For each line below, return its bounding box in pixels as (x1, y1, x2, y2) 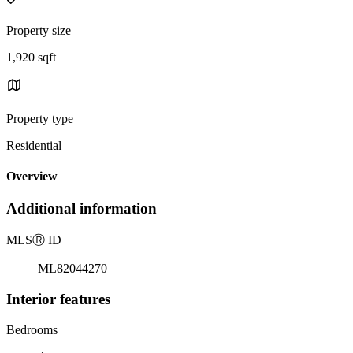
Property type (6, 111, 73, 125)
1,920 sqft (6, 50, 56, 64)
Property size (6, 23, 71, 37)
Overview (6, 169, 58, 184)
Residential (6, 138, 61, 152)
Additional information (6, 200, 157, 217)
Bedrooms (6, 322, 58, 336)
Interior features (6, 290, 110, 307)
